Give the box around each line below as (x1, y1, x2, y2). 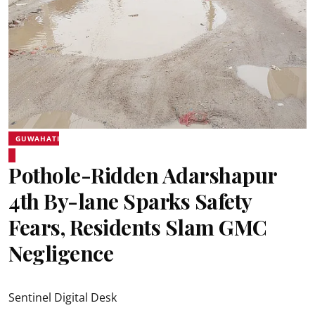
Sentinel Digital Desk (8, 289, 117, 305)
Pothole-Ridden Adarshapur (8, 160, 277, 189)
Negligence (8, 238, 113, 267)
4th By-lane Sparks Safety (8, 186, 252, 215)
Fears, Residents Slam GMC (8, 212, 267, 241)
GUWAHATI (15, 133, 60, 143)
